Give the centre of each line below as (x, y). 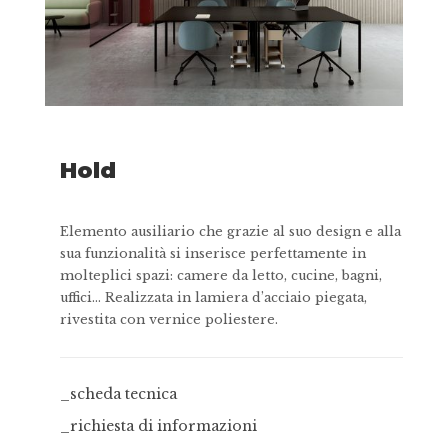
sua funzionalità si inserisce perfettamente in (213, 253)
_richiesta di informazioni (158, 425)
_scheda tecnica (118, 393)
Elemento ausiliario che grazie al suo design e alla (230, 231)
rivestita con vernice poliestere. (169, 319)
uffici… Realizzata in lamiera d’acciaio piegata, (213, 297)
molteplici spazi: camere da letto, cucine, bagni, (221, 275)
